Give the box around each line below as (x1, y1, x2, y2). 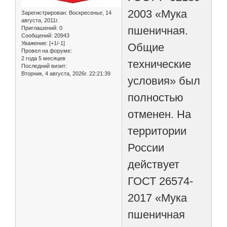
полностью (128, 91, 184, 104)
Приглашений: (21, 25, 58, 31)
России (128, 141, 165, 154)
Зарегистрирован (21, 10, 66, 16)
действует (128, 158, 180, 171)
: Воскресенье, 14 (66, 10, 111, 16)
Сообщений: (21, 32, 53, 39)
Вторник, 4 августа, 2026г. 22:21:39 (21, 70, 110, 77)
